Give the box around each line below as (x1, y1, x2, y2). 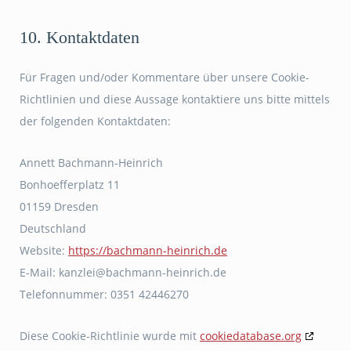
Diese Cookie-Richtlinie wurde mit (20, 328, 200, 343)
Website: (20, 243, 68, 258)
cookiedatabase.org (200, 328, 302, 343)
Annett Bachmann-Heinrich (20, 155, 163, 170)
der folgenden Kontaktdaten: (20, 114, 171, 128)
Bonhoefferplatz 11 (20, 177, 120, 192)
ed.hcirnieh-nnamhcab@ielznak (59, 265, 226, 280)
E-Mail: (20, 265, 59, 280)
